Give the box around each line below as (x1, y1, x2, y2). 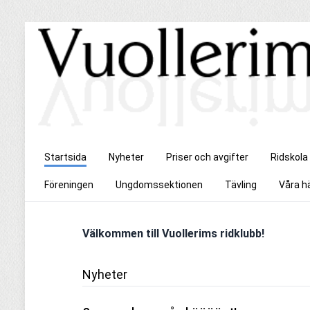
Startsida (44, 152, 86, 163)
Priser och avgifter (166, 152, 248, 163)
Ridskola (271, 152, 308, 163)
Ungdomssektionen (116, 179, 203, 191)
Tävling (225, 179, 257, 191)
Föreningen (44, 179, 93, 191)
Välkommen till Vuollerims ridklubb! (82, 227, 267, 241)
